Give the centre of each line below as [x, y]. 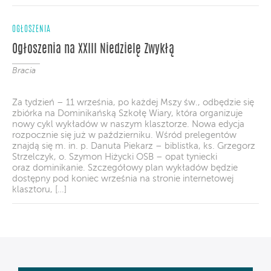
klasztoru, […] [39, 189]
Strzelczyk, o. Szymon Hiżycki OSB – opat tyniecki [115, 157]
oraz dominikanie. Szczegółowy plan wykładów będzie [125, 168]
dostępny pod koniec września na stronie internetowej [123, 178]
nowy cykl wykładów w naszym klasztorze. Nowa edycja [128, 124]
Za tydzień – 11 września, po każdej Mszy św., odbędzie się [133, 102]
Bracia [24, 70]
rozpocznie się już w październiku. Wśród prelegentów [124, 135]
